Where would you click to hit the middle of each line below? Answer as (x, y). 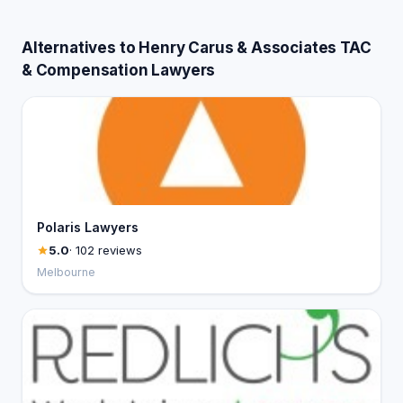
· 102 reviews (106, 250)
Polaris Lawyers (88, 227)
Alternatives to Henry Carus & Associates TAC (197, 48)
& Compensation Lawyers (119, 70)
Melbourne (66, 272)
